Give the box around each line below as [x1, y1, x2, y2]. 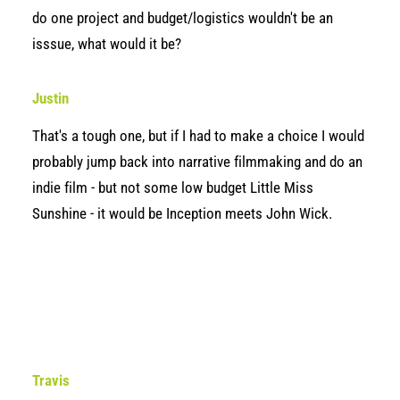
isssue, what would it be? [32, 35, 181, 53]
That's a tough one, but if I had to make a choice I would [32, 127, 364, 145]
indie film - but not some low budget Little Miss [32, 179, 313, 196]
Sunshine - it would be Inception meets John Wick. [32, 204, 332, 222]
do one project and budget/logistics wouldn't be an [32, 9, 333, 27]
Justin [32, 89, 69, 107]
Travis [32, 371, 70, 389]
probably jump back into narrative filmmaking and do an [32, 153, 362, 171]
